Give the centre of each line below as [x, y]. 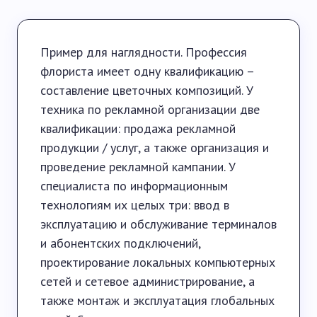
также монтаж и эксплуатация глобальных [157, 300]
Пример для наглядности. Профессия [144, 52]
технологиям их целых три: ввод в [135, 205]
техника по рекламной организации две [150, 109]
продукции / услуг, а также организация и [155, 148]
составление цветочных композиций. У [147, 90]
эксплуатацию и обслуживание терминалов [158, 224]
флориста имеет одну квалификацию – [148, 71]
